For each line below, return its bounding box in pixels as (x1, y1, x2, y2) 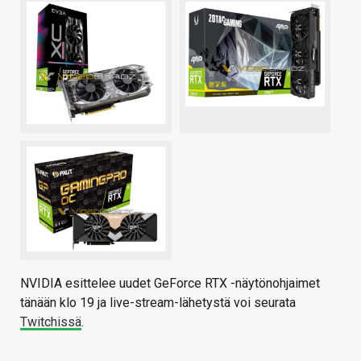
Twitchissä (20, 313, 81, 330)
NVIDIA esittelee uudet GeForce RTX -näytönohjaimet (20, 275, 320, 291)
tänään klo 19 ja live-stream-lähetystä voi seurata (20, 294, 296, 310)
